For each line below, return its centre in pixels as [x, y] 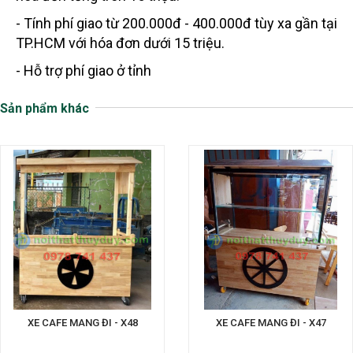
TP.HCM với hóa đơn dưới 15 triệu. [120, 43]
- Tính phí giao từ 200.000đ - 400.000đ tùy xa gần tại [176, 24]
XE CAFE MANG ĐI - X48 [82, 323]
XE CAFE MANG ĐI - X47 [271, 323]
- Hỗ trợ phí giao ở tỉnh [84, 71]
